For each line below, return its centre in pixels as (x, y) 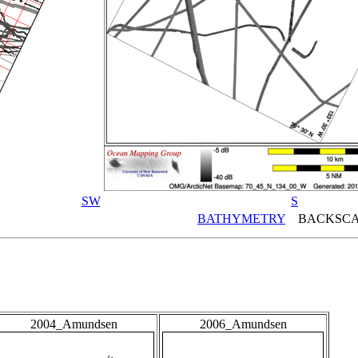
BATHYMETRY (241, 218)
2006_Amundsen (243, 324)
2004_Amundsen (74, 324)
